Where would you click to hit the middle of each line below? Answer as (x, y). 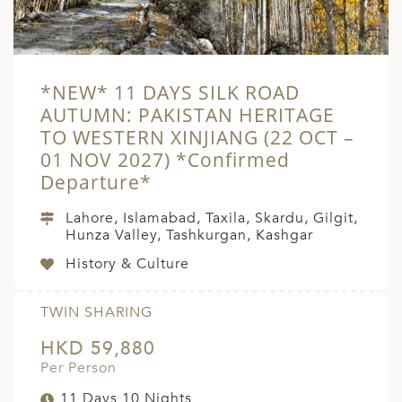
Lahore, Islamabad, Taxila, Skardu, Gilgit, (212, 218)
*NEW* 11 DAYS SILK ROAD (170, 93)
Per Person (79, 368)
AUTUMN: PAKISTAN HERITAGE (188, 115)
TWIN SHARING (96, 313)
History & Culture (127, 264)
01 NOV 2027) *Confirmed (165, 160)
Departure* (96, 183)
